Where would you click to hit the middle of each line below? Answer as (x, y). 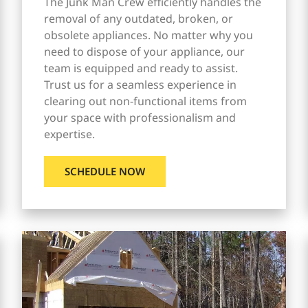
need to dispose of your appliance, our (144, 51)
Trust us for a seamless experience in (140, 84)
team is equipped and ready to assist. (141, 68)
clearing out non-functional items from (145, 101)
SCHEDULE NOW (104, 171)
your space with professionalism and (140, 117)
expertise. (69, 134)
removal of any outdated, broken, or (138, 18)
